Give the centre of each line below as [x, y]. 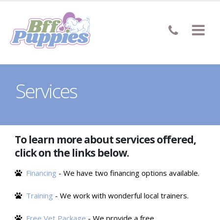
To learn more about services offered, [106, 139]
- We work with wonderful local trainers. [121, 195]
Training [40, 195]
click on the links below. [72, 153]
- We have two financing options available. [128, 173]
